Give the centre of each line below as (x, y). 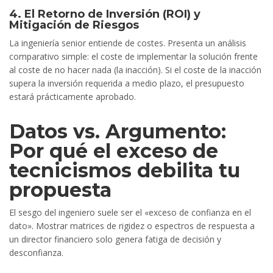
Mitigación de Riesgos (74, 25)
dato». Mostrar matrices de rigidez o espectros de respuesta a (132, 226)
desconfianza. (36, 253)
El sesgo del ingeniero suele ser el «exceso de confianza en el (130, 213)
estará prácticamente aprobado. (73, 97)
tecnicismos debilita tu (125, 171)
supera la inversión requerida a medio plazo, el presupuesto (127, 83)
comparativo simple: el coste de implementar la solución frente (133, 57)
